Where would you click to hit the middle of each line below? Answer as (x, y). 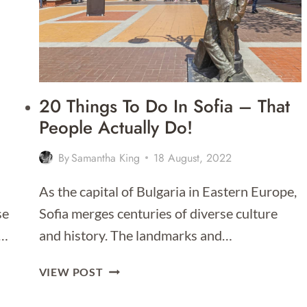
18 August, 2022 (192, 158)
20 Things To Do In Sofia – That (164, 106)
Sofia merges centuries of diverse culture (158, 213)
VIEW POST (71, 271)
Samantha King (105, 158)
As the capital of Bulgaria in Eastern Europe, (168, 191)
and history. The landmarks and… (135, 235)
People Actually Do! (115, 127)
